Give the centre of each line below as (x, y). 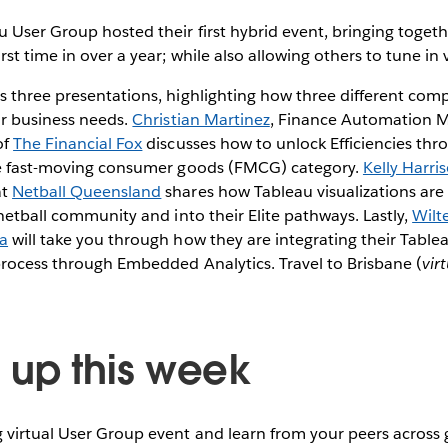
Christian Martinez (201, 120)
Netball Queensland (87, 192)
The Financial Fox (78, 144)
